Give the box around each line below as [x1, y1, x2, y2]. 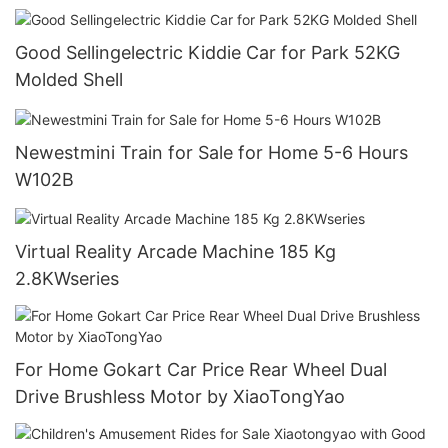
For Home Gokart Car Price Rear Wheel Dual [15, 358, 387, 380]
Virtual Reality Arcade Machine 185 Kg [15, 240, 336, 262]
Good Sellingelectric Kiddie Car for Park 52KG [15, 42, 400, 64]
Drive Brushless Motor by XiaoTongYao [15, 385, 345, 407]
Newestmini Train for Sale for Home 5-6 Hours [15, 141, 408, 163]
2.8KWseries [15, 267, 119, 289]
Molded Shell [15, 69, 123, 91]
